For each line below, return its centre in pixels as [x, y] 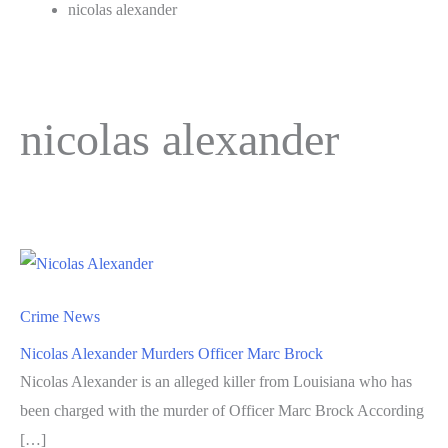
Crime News [60, 316]
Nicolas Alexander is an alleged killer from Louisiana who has [216, 381]
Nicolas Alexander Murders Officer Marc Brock [171, 353]
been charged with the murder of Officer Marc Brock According [222, 410]
